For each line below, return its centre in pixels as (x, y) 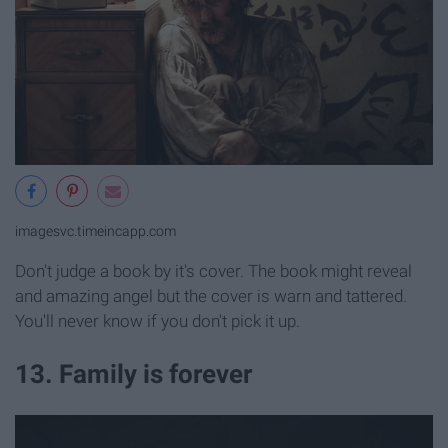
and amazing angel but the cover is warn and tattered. (211, 296)
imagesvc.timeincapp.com (95, 232)
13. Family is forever (133, 374)
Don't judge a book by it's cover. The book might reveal (213, 271)
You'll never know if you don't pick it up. (157, 321)
